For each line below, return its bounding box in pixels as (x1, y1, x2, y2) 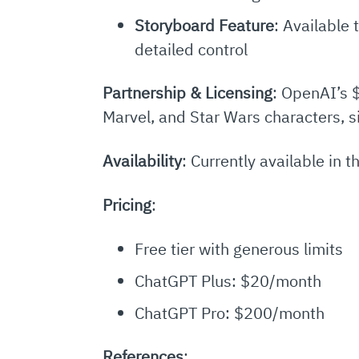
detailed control (134, 38, 248, 61)
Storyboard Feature (134, 14, 274, 37)
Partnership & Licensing (102, 82, 272, 104)
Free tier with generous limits (134, 238, 343, 260)
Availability (102, 150, 182, 172)
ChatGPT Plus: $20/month (134, 270, 321, 292)
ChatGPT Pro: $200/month (134, 302, 325, 325)
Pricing (102, 194, 151, 216)
